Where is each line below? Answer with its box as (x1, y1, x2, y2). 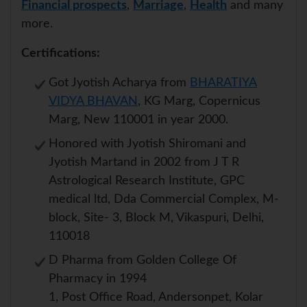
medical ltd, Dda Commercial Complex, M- (49, 193, 279, 206)
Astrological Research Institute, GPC (49, 175, 245, 188)
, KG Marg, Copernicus (138, 95, 260, 108)
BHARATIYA (190, 77, 257, 90)
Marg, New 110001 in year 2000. (49, 114, 228, 127)
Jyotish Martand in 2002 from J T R (49, 156, 239, 169)
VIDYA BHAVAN (49, 95, 138, 108)
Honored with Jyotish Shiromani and (49, 138, 246, 151)
